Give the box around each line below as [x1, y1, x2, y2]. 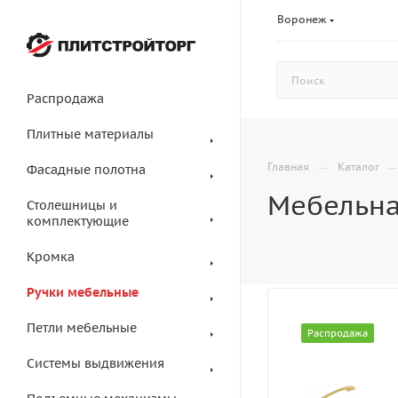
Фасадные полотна [27, 162, 146, 178]
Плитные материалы [27, 126, 154, 142]
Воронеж [277, 12, 326, 26]
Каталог [338, 160, 379, 173]
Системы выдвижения [27, 355, 164, 371]
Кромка [27, 249, 75, 265]
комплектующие [27, 213, 129, 229]
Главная [267, 160, 309, 173]
